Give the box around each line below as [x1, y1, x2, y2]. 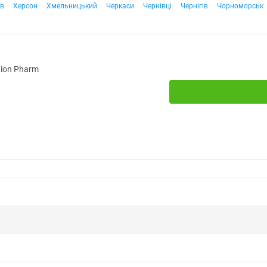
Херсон [13, 2, 38, 10]
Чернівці [143, 2, 172, 10]
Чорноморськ [217, 2, 263, 10]
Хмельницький [46, 2, 97, 10]
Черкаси [106, 2, 134, 10]
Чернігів [181, 2, 208, 10]
